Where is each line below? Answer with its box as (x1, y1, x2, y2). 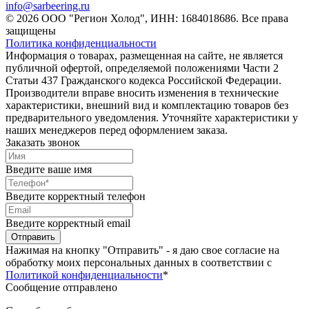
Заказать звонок (6, 137, 80, 149)
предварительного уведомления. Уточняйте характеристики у (6, 112, 298, 124)
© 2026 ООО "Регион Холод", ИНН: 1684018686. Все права (6, 12, 288, 25)
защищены (6, 25, 56, 37)
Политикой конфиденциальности (6, 269, 163, 281)
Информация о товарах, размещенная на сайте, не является (6, 50, 283, 62)
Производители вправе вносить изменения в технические (6, 87, 279, 99)
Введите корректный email (6, 217, 130, 230)
